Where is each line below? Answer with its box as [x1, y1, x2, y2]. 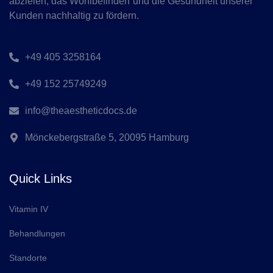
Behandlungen [9, 229, 65, 239]
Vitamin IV [9, 204, 48, 214]
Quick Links [9, 172, 72, 186]
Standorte [9, 253, 47, 263]
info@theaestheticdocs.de [25, 105, 137, 116]
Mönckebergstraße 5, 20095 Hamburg [25, 132, 189, 143]
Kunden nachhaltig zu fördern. [9, 10, 139, 21]
